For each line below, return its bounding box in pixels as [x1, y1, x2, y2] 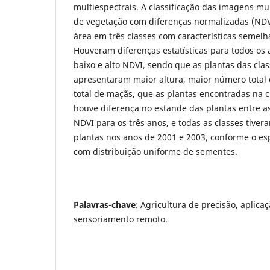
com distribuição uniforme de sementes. [74, 145, 237, 157]
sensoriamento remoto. [74, 213, 168, 225]
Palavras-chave [74, 198, 136, 210]
